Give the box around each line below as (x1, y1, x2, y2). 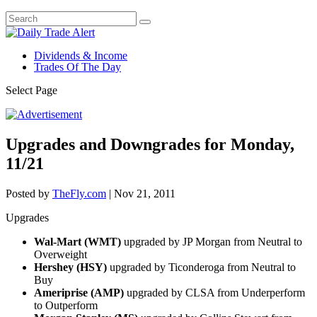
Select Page (6, 84, 57, 96)
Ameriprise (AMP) (34, 286, 124, 299)
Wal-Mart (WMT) (34, 235, 121, 248)
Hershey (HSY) (34, 260, 107, 273)
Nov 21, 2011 (114, 187, 175, 200)
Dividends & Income (34, 50, 127, 62)
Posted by (6, 187, 52, 200)
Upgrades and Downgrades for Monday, (6, 134, 294, 154)
